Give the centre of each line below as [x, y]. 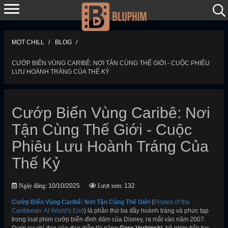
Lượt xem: [109, 186]
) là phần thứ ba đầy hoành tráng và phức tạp [146, 211]
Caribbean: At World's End [48, 211]
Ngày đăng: [32, 186]
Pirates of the [172, 202]
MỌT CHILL [28, 42]
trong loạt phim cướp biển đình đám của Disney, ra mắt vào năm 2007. [109, 219]
